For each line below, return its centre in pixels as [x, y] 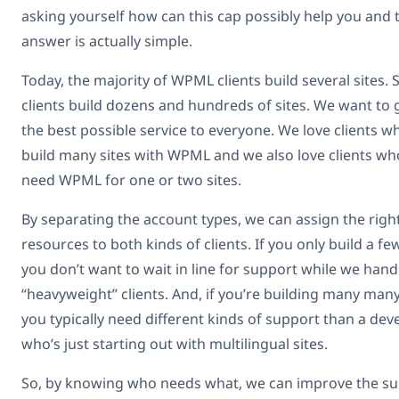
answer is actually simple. [107, 41]
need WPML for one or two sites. [131, 179]
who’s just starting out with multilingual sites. [175, 343]
